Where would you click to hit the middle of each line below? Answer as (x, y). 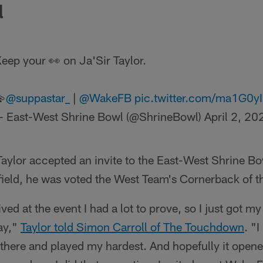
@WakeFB (105, 97)
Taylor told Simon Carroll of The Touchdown (132, 226)
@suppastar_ (38, 97)
